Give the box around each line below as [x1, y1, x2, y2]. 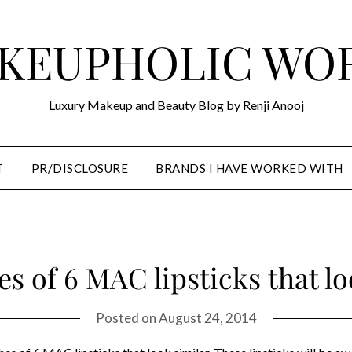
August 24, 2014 [158, 310, 257, 327]
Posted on [95, 310, 159, 327]
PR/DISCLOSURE [31, 161, 129, 175]
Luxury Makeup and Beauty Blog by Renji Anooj [48, 97, 304, 112]
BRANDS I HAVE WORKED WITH [156, 161, 343, 175]
